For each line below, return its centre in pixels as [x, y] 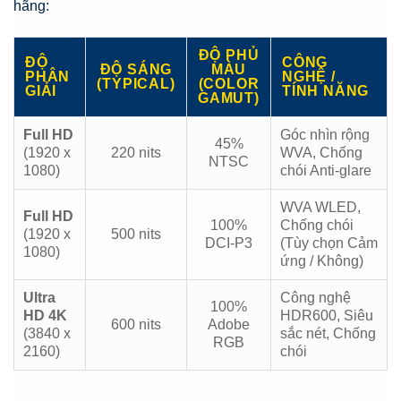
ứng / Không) [322, 261]
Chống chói [317, 226]
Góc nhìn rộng [325, 135]
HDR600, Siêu [327, 316]
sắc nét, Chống [328, 334]
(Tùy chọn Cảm [329, 243]
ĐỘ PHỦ [229, 55]
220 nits [136, 153]
